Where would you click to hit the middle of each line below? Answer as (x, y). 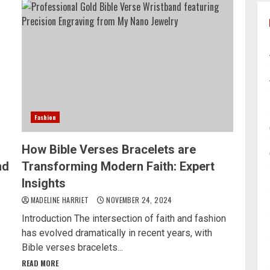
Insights (43, 183)
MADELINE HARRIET (61, 199)
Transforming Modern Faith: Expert (118, 166)
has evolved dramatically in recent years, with (117, 233)
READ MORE (40, 263)
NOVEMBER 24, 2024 (138, 199)
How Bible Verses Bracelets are (108, 149)
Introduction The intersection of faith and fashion (124, 218)
